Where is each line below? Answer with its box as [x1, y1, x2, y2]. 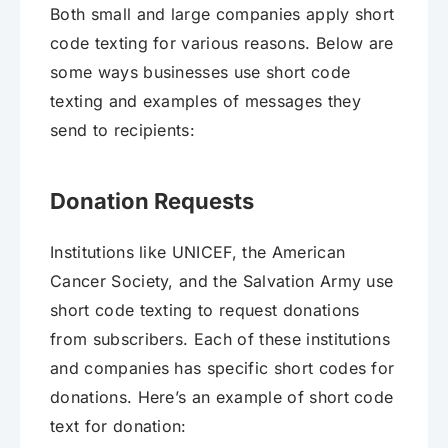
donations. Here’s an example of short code [50, 387, 394, 408]
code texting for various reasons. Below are [50, 33, 394, 54]
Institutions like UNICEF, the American [50, 242, 346, 263]
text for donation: [50, 416, 187, 437]
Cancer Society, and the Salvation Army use [50, 271, 394, 292]
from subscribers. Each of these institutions [50, 329, 391, 350]
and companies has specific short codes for [50, 358, 395, 379]
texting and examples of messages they [50, 91, 361, 112]
